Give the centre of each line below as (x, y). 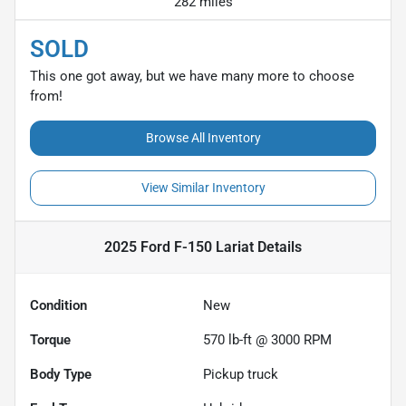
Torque (50, 339)
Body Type (61, 374)
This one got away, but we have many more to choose (192, 76)
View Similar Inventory (203, 187)
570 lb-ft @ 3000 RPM (267, 339)
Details (278, 246)
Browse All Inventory (203, 137)
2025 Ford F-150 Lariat (179, 246)
